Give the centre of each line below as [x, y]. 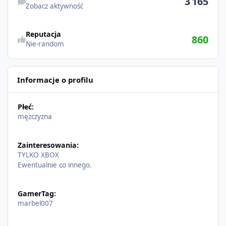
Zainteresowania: [48, 145]
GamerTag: [37, 193]
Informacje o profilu [55, 79]
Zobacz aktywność [54, 6]
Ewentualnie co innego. [54, 165]
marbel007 [35, 203]
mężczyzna [35, 117]
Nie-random [45, 44]
